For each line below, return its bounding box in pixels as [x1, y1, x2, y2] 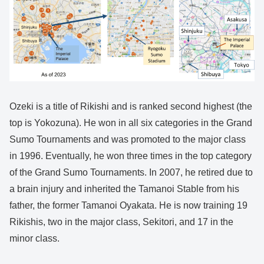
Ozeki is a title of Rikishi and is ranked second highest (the [9, 101, 252, 112]
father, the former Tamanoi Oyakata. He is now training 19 [9, 200, 247, 211]
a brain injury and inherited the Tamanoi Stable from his [9, 184, 239, 194]
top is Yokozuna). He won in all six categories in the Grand [9, 118, 252, 128]
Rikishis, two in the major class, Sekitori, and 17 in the [9, 217, 233, 227]
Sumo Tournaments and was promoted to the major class [9, 134, 246, 145]
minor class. [9, 233, 60, 244]
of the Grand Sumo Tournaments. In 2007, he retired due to [9, 167, 253, 178]
